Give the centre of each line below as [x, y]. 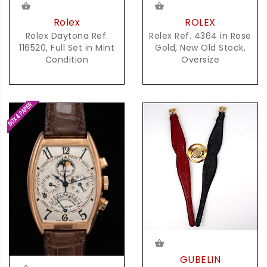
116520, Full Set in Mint [67, 48]
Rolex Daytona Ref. [67, 36]
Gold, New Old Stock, [200, 48]
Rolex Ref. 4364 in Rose [200, 36]
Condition [67, 60]
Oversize [200, 60]
